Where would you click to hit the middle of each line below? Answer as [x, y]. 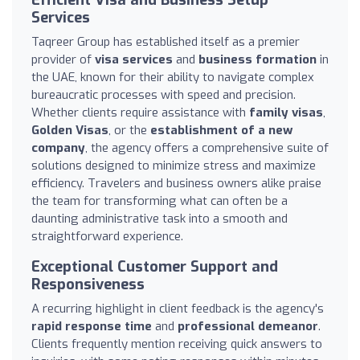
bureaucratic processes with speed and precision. [164, 94]
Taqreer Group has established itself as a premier [166, 41]
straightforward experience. [107, 236]
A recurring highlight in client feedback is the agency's [178, 308]
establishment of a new [221, 130]
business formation [258, 59]
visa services [134, 59]
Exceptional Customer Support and [155, 266]
